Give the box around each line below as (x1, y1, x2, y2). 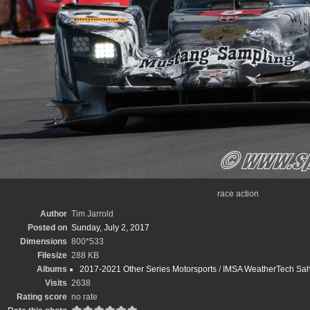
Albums (36, 264, 67, 274)
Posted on (27, 223, 67, 232)
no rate (71, 292, 98, 302)
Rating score (16, 292, 67, 302)
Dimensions (19, 237, 67, 246)
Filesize (37, 250, 67, 260)
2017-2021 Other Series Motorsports (79, 264, 217, 274)
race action (217, 189, 259, 199)
